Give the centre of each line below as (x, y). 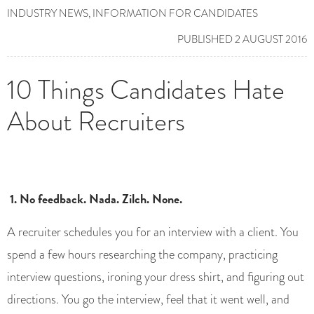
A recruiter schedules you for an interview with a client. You (153, 232)
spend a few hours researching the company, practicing (142, 255)
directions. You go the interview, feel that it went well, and (148, 300)
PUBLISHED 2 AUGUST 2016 (242, 40)
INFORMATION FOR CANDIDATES (175, 14)
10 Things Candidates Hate (146, 90)
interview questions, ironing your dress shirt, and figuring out (156, 277)
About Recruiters (96, 122)
